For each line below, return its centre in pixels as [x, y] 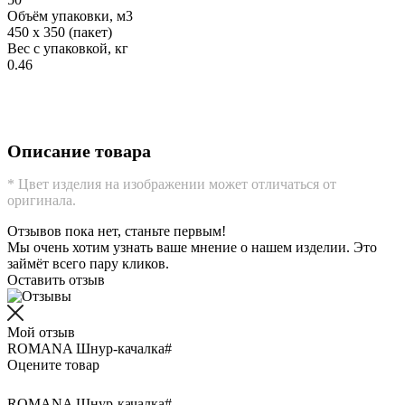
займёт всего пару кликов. [88, 264]
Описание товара [79, 151]
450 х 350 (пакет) [60, 32]
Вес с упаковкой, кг [68, 48]
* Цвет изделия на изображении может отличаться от [172, 184]
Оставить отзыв [56, 280]
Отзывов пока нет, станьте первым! [117, 231]
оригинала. [42, 201]
